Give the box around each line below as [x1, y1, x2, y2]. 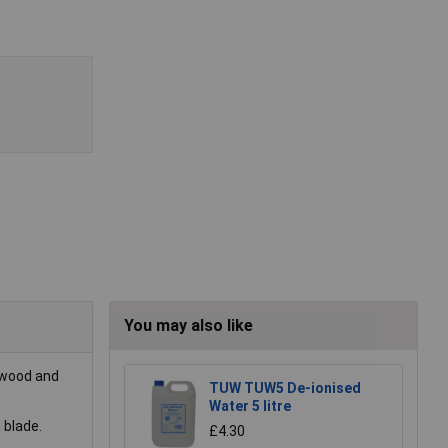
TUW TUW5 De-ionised [209, 380, 361, 397]
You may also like [124, 316, 253, 336]
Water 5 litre [209, 398, 291, 415]
